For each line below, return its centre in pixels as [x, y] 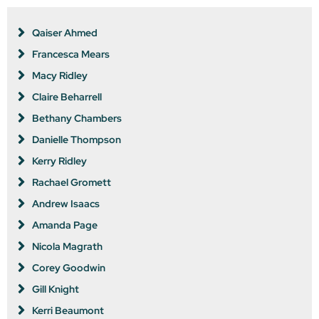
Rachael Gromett [72, 183]
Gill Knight [56, 289]
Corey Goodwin [69, 268]
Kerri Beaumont [68, 311]
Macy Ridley [60, 76]
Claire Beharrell [67, 97]
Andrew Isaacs [66, 204]
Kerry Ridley [59, 161]
